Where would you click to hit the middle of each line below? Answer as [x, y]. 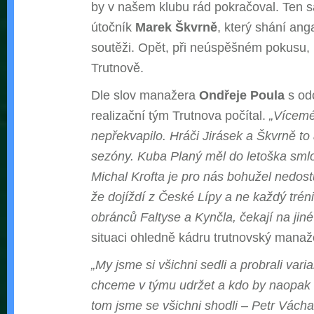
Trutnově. [117, 68]
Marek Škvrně [176, 27]
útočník [113, 27]
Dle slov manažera [145, 95]
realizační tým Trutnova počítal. [180, 116]
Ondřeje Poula [242, 95]
